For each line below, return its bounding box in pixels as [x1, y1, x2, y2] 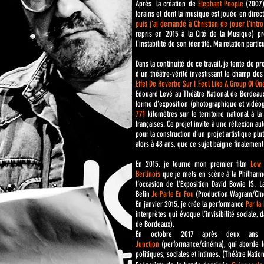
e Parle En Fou [154, 189, 194, 199]
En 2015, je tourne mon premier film [136, 159, 250, 169]
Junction [136, 239, 162, 249]
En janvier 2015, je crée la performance [136, 199, 245, 209]
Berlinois [136, 169, 160, 179]
